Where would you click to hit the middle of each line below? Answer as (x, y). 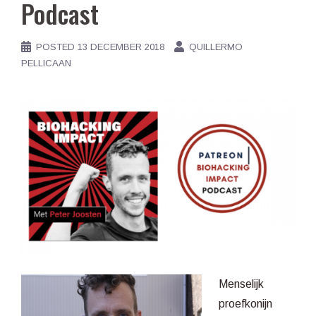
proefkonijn (245, 304)
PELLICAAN (46, 63)
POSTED (57, 47)
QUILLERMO (216, 47)
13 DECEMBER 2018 (121, 47)
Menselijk (241, 284)
